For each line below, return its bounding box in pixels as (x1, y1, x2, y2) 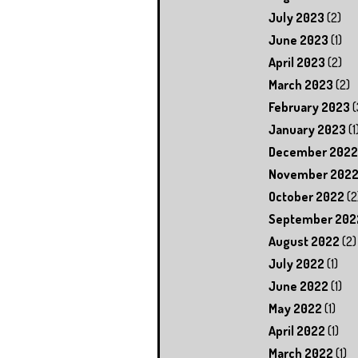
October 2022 (268, 188, 344, 205)
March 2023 (268, 76, 333, 93)
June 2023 (268, 31, 328, 48)
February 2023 (268, 98, 350, 115)
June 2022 (268, 277, 328, 294)
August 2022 (268, 233, 340, 249)
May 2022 (268, 300, 322, 316)
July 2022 (268, 255, 324, 272)
